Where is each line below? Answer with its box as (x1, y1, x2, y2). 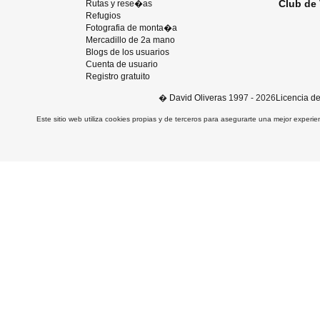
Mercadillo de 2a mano (86, 35, 175, 45)
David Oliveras (169, 93, 226, 103)
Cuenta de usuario (86, 59, 158, 69)
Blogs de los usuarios (86, 47, 169, 57)
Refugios (86, 11, 121, 21)
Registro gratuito (86, 71, 150, 81)
